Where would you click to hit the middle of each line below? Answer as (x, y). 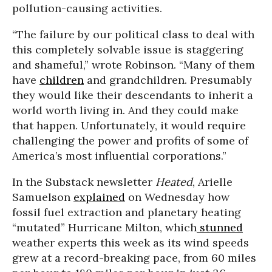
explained (99, 197)
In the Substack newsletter (84, 182)
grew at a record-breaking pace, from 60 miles (134, 258)
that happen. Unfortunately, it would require (129, 125)
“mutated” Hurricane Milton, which (104, 227)
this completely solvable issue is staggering (128, 49)
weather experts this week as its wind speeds (131, 243)
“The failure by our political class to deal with (133, 34)
